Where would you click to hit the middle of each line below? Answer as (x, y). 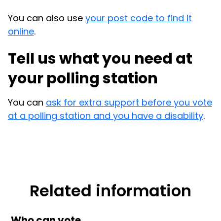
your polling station (83, 78)
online (21, 32)
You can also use (46, 18)
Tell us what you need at (100, 58)
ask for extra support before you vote (129, 102)
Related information (110, 190)
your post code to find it (138, 18)
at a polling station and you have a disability (105, 115)
